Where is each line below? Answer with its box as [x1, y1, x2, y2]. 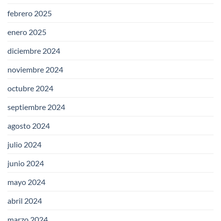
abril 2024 [7, 196, 42, 206]
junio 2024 [7, 158, 44, 168]
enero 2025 [7, 27, 46, 37]
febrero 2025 [7, 8, 52, 18]
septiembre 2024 [7, 102, 65, 112]
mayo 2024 [7, 177, 45, 187]
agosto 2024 [7, 121, 50, 131]
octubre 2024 [7, 83, 53, 93]
